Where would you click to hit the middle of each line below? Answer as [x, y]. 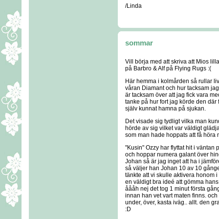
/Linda [133, 6]
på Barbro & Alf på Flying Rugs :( [168, 68]
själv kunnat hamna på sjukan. [165, 109]
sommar [139, 43]
